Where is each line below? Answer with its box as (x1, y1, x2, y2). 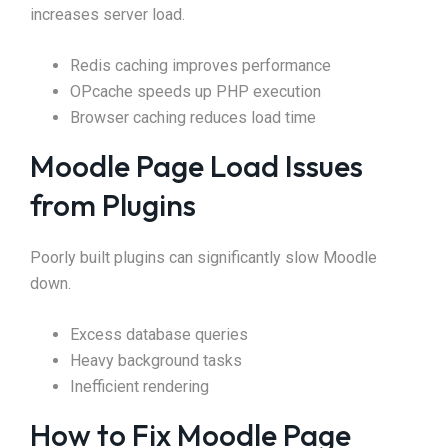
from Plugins (30, 186, 196, 225)
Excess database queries (70, 325, 248, 345)
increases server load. (30, 5, 185, 25)
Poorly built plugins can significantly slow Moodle (30, 248, 377, 268)
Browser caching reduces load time (70, 108, 316, 128)
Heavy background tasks (70, 351, 242, 371)
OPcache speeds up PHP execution (70, 82, 321, 102)
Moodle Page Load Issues (30, 147, 363, 186)
